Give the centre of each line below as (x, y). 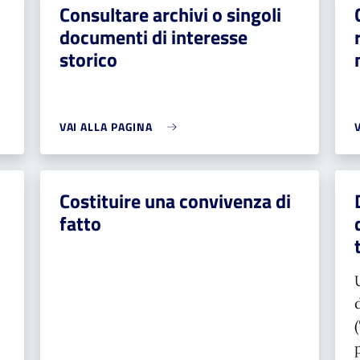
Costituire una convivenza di (175, 201)
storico (88, 59)
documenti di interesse (153, 37)
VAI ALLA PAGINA (106, 127)
